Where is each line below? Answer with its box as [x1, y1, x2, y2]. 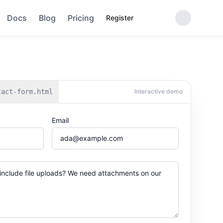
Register [106, 13, 133, 22]
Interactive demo [134, 88, 183, 95]
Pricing [68, 13, 94, 23]
